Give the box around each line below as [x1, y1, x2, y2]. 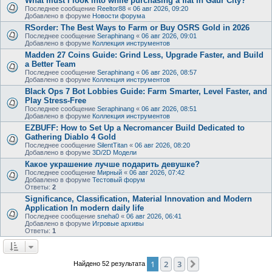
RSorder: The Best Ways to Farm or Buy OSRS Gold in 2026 [25, 22, 250, 32]
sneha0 [97, 212, 119, 220]
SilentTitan [97, 141, 127, 149]
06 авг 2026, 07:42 [129, 168, 185, 176]
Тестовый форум [92, 175, 145, 183]
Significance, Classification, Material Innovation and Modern [25, 194, 252, 203]
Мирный [97, 168, 122, 176]
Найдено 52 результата [73, 259, 147, 267]
